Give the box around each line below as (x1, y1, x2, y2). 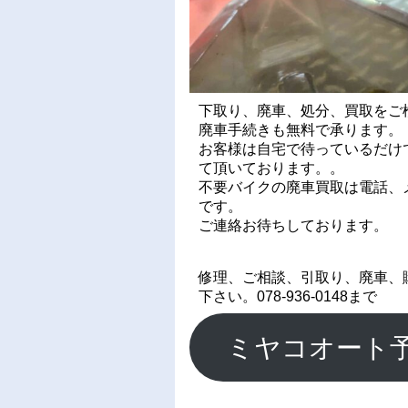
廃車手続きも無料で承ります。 (199, 121, 403, 138)
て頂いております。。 (199, 159, 344, 176)
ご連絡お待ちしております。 (199, 217, 388, 233)
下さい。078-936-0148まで (199, 288, 377, 304)
